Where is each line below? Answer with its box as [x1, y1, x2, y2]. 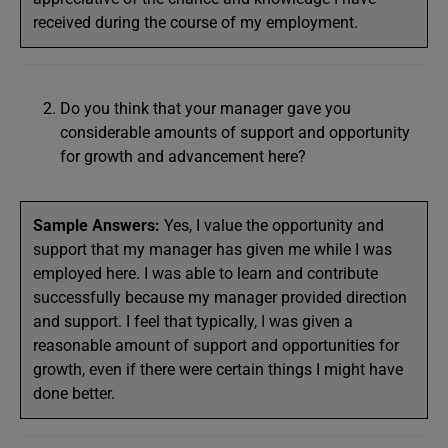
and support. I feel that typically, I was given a [33, 312, 353, 331]
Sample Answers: [33, 216, 160, 235]
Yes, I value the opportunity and [160, 216, 384, 235]
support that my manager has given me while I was [33, 240, 392, 259]
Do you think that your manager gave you [60, 99, 351, 118]
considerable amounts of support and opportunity [60, 123, 410, 142]
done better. [33, 384, 115, 403]
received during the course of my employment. [33, 13, 362, 32]
